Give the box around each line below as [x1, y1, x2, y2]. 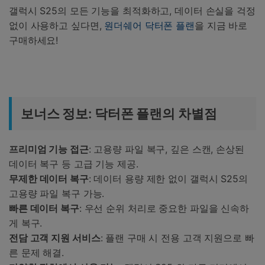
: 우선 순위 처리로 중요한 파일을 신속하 [79, 202, 249, 214]
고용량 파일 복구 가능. [9, 187, 105, 199]
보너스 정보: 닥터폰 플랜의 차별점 [21, 105, 217, 121]
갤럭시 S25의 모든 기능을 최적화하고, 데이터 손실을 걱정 [9, 4, 256, 17]
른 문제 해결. [9, 246, 64, 258]
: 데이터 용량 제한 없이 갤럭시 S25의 [88, 172, 248, 185]
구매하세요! [9, 34, 59, 46]
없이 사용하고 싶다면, [9, 19, 105, 31]
